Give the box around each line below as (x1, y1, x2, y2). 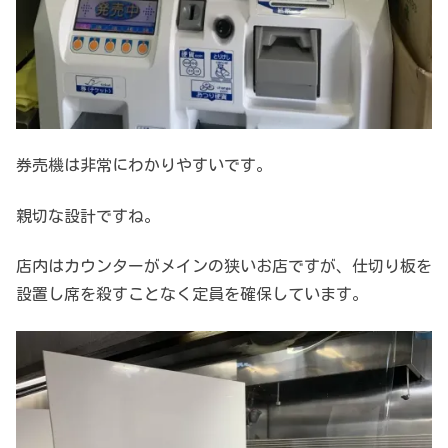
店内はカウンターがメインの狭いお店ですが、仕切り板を (16, 258, 432, 275)
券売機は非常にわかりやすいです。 (16, 157, 272, 174)
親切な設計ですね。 (16, 207, 160, 224)
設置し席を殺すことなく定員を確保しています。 (16, 286, 368, 303)
